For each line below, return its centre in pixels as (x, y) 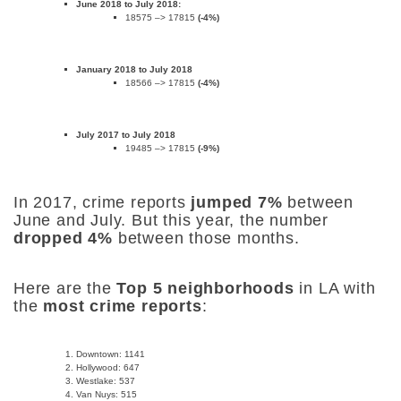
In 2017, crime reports (102, 202)
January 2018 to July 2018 (134, 69)
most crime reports (123, 306)
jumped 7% (237, 202)
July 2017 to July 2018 (126, 135)
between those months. (206, 238)
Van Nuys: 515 (107, 394)
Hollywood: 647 (108, 367)
